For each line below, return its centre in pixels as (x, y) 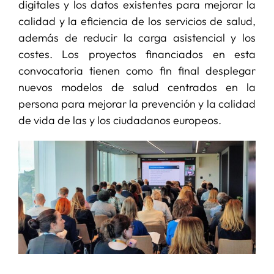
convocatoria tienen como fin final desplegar (137, 70)
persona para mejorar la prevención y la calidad (137, 103)
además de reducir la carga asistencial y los (137, 37)
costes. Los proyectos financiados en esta (137, 54)
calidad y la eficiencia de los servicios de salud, (137, 21)
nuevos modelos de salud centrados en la (137, 87)
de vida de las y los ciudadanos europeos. (120, 120)
